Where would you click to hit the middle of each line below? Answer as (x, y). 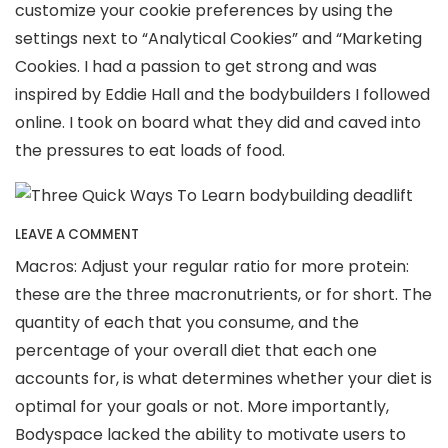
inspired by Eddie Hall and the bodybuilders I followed (222, 94)
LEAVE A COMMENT (77, 234)
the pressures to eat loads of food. (150, 150)
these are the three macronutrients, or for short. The (223, 294)
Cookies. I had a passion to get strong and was (196, 66)
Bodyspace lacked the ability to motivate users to (210, 434)
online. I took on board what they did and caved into (218, 122)
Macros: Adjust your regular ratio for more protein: (212, 266)
